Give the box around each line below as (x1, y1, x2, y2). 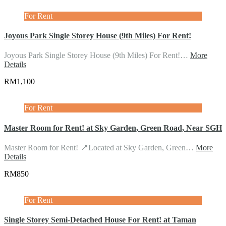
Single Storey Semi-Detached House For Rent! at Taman (4, 215, 196, 224)
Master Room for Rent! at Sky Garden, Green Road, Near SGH (4, 123, 222, 132)
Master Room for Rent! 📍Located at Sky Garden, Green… (4, 143, 196, 152)
